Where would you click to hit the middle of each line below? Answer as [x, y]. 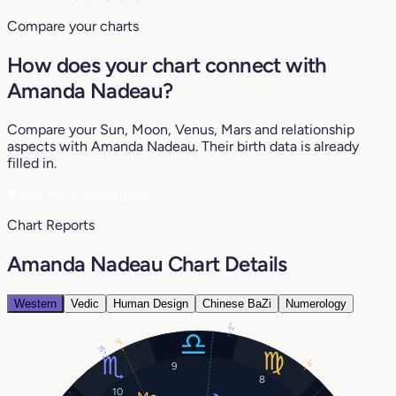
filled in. [32, 163]
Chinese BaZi [237, 303]
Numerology [316, 303]
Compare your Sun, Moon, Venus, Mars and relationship [181, 129]
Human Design [151, 303]
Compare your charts [73, 27]
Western [35, 303]
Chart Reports [51, 225]
